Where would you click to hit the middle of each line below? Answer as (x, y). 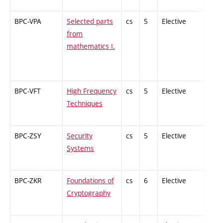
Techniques (85, 104)
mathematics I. (91, 46)
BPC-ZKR (28, 181)
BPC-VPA (28, 21)
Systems (80, 148)
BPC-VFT (28, 91)
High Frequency (92, 91)
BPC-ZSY (28, 136)
